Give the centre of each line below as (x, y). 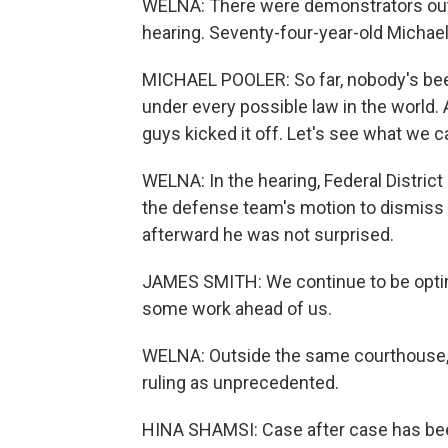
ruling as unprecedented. (240, 382)
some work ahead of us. (237, 308)
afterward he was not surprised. (268, 234)
